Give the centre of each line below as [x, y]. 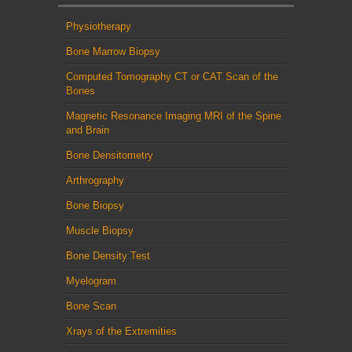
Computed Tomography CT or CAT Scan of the [172, 76]
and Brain [88, 130]
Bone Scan [91, 306]
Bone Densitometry [110, 155]
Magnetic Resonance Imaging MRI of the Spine [174, 115]
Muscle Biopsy [100, 230]
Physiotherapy [99, 26]
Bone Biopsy [95, 205]
